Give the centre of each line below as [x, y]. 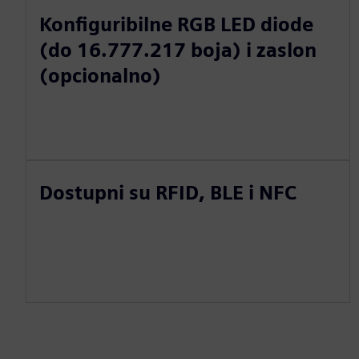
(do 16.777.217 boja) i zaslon [178, 50]
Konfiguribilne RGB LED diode [176, 24]
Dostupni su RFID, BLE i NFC [168, 192]
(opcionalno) [100, 75]
